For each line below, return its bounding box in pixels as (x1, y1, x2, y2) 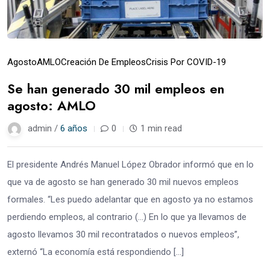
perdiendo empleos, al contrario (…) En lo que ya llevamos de (7, 211, 246, 222)
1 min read (140, 122, 182, 134)
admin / (28, 122, 60, 134)
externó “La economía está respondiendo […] (7, 246, 184, 257)
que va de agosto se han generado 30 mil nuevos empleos (7, 176, 239, 187)
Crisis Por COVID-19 (146, 56, 226, 67)
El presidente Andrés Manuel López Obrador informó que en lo (7, 159, 254, 170)
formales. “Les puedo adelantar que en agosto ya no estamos (7, 193, 253, 205)
